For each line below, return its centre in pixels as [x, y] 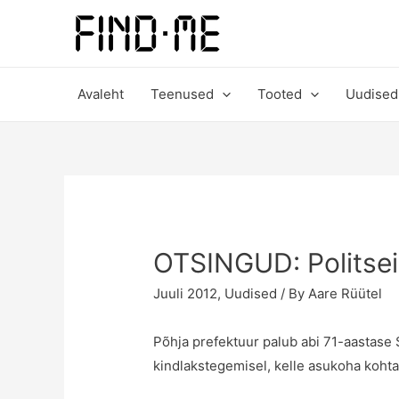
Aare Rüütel [346, 294]
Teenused [182, 94]
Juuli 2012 [186, 294]
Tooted [280, 94]
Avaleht [101, 94]
